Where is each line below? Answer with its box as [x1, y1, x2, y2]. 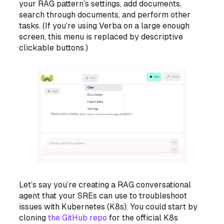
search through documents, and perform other [19, 10, 191, 20]
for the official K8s [107, 212, 178, 222]
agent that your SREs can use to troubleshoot [19, 190, 187, 200]
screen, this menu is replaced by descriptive [19, 32, 183, 42]
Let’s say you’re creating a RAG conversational [19, 179, 191, 189]
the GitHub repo [48, 212, 107, 222]
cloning [19, 212, 48, 222]
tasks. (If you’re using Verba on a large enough [19, 21, 190, 31]
